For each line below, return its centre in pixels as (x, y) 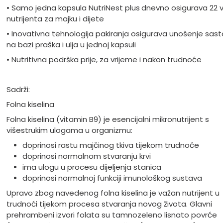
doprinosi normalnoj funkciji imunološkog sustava (112, 178)
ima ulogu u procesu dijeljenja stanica (92, 167)
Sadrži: (18, 90)
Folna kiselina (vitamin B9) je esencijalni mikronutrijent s (108, 119)
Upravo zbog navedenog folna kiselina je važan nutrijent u (113, 193)
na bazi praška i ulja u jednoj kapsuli (71, 45)
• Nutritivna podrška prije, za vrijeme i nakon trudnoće (104, 60)
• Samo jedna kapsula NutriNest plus (73, 8)
